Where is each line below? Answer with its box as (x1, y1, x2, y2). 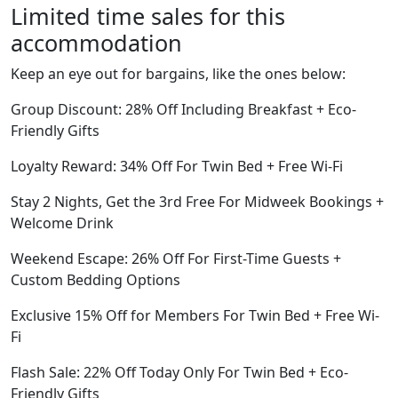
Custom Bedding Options (11, 270, 180, 290)
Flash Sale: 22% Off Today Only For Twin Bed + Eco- (11, 362, 348, 382)
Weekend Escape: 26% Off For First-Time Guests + (11, 249, 341, 268)
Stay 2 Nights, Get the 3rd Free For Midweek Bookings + (11, 192, 384, 211)
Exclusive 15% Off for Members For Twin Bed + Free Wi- (11, 306, 379, 325)
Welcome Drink (11, 213, 114, 233)
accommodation (11, 28, 182, 58)
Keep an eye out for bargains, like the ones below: (11, 64, 346, 84)
